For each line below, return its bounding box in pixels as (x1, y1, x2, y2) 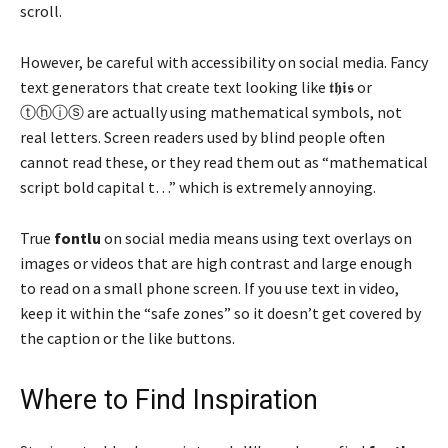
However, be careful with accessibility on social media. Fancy (20, 52, 428, 73)
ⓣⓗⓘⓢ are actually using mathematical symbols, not (20, 102, 402, 123)
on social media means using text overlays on (101, 228, 412, 249)
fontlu (54, 228, 101, 249)
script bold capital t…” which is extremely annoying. (20, 177, 376, 198)
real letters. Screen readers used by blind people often (20, 127, 385, 148)
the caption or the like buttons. (20, 328, 235, 349)
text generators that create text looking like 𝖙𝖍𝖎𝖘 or (20, 77, 372, 98)
